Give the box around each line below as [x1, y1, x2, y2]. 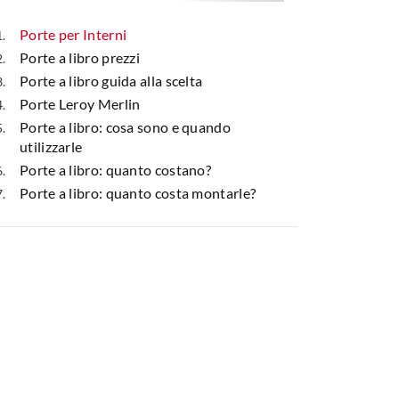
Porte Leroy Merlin [20, 94, 141, 112]
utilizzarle [20, 137, 83, 155]
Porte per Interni [20, 25, 127, 43]
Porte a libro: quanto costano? [20, 160, 211, 178]
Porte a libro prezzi [20, 48, 140, 66]
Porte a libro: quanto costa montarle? [20, 183, 256, 201]
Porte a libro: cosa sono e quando [20, 118, 231, 135]
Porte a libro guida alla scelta [20, 71, 203, 89]
